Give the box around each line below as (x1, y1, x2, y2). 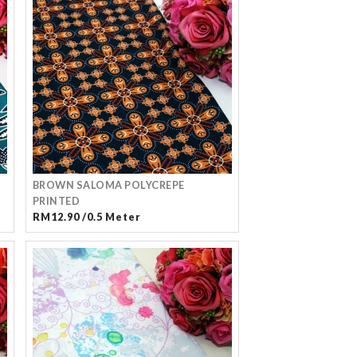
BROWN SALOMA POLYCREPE (32, 179, 185, 191)
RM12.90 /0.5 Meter (32, 211, 141, 223)
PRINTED (32, 195, 80, 207)
